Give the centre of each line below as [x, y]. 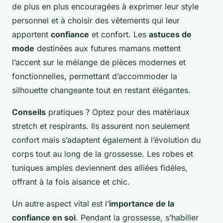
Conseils [29, 112]
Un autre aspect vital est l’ [60, 204]
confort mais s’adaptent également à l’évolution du [106, 140]
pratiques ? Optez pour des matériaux [118, 112]
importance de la [142, 204]
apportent [31, 35]
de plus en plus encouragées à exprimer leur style [105, 7]
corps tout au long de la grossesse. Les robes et [103, 154]
